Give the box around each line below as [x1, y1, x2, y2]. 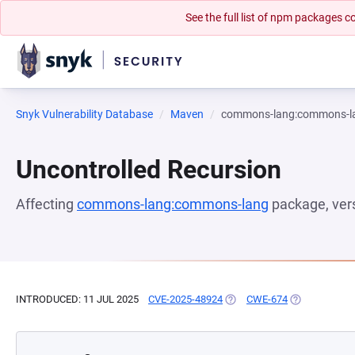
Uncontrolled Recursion [16, 155, 281, 185]
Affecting [16, 196, 77, 212]
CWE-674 [246, 293, 288, 305]
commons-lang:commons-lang [77, 196, 269, 212]
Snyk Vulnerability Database [16, 108, 153, 120]
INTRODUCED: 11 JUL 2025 [16, 293, 139, 305]
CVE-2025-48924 [148, 293, 223, 305]
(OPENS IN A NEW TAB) [223, 293, 331, 305]
